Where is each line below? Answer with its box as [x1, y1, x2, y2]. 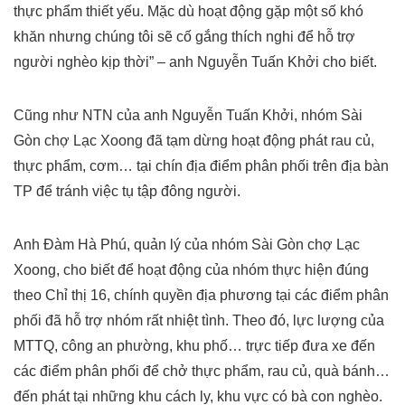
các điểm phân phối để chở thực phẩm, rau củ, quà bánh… [14, 363, 390, 380]
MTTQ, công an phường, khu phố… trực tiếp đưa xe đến [14, 338, 375, 354]
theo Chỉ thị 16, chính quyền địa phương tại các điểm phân [14, 287, 389, 304]
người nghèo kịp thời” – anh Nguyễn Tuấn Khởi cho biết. [14, 54, 377, 71]
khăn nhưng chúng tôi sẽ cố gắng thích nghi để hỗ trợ [14, 29, 355, 45]
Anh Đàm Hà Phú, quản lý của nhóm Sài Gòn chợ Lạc [14, 237, 360, 253]
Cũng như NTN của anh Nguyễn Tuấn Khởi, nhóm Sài [14, 108, 363, 124]
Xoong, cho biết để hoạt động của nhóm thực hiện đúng [14, 262, 369, 278]
